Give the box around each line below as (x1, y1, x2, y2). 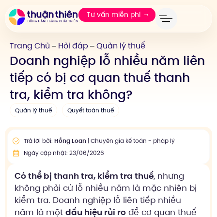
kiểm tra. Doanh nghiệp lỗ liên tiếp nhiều (15, 194, 181, 206)
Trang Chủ (10, 40, 50, 51)
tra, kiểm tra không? (10, 86, 132, 103)
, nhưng (154, 170, 184, 182)
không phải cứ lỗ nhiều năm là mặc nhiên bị (15, 182, 197, 194)
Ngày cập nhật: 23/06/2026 (23, 149, 104, 157)
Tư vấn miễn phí (86, 10, 140, 19)
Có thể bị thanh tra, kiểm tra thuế (15, 170, 154, 182)
